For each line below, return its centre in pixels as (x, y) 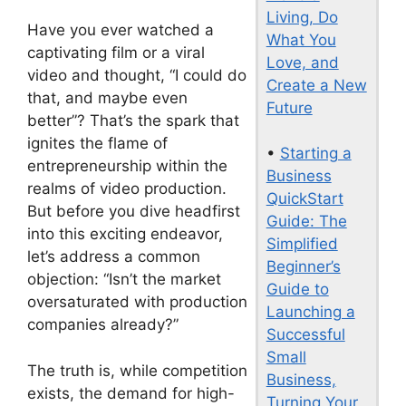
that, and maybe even (107, 98)
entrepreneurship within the (127, 166)
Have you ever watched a (121, 30)
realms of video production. (127, 188)
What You (301, 40)
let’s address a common (114, 256)
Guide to (297, 289)
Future (289, 108)
